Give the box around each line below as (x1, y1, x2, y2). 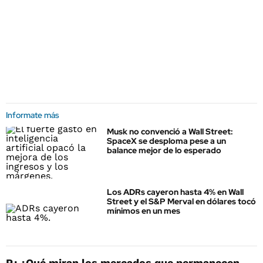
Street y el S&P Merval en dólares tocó (107, 196, 256, 207)
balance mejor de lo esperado (107, 145, 221, 156)
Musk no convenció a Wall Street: (107, 126, 233, 137)
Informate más (6, 110, 59, 120)
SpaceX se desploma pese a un (107, 136, 226, 146)
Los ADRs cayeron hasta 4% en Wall (107, 187, 244, 198)
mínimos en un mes (107, 205, 180, 217)
